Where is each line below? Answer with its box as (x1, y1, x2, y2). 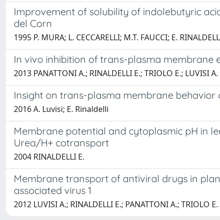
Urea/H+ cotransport (14, 137, 109, 149)
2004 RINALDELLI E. (14, 151, 84, 162)
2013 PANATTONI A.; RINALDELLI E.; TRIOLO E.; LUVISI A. (14, 68, 218, 79)
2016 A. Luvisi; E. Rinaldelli (14, 104, 109, 114)
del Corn (14, 17, 52, 29)
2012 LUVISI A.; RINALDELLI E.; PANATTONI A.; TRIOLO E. (14, 199, 218, 210)
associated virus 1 (14, 184, 91, 196)
